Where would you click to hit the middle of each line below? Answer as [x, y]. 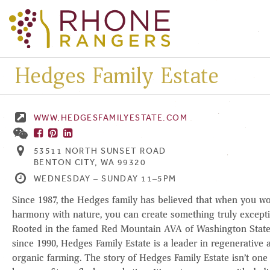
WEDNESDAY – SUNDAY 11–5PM [105, 179]
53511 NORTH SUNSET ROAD [100, 151]
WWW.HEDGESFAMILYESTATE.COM [111, 118]
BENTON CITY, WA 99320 [90, 162]
